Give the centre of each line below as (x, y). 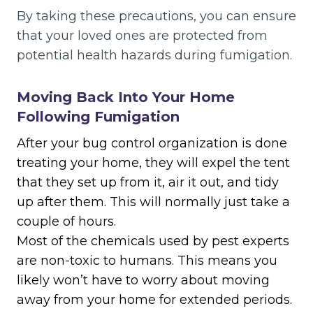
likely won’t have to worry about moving (143, 281)
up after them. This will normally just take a (153, 202)
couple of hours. (66, 222)
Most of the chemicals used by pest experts (153, 241)
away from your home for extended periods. (154, 300)
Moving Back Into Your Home (126, 97)
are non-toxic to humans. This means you (147, 261)
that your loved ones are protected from (142, 36)
